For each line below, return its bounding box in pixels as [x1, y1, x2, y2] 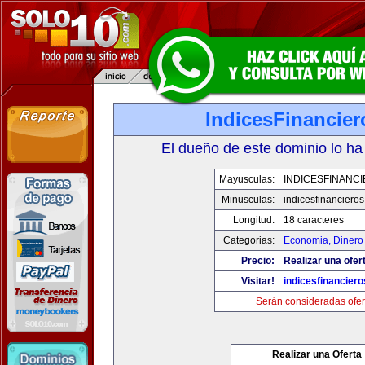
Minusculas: [221, 194, 275, 205]
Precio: [240, 255, 275, 266]
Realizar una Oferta [272, 349, 362, 360]
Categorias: [222, 235, 275, 246]
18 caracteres [283, 214, 344, 226]
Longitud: [232, 214, 275, 226]
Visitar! [240, 275, 275, 287]
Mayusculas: [218, 174, 275, 185]
